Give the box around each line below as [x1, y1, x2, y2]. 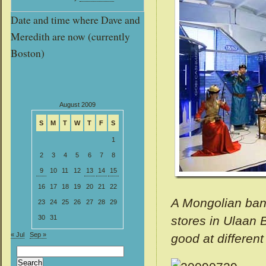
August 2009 [59, 101, 96, 108]
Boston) [11, 46, 45, 60]
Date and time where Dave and [11, 13, 140, 27]
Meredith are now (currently [11, 30, 130, 43]
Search [16, 247, 37, 254]
